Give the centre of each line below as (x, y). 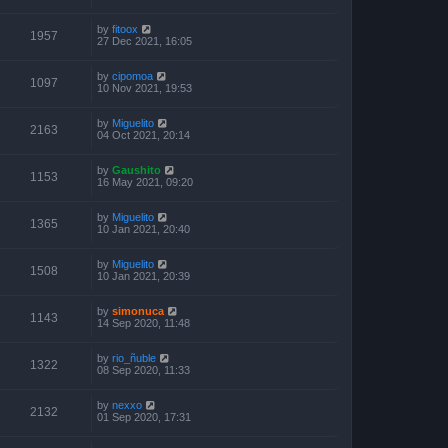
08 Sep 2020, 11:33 (143, 369)
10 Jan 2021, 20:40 (143, 228)
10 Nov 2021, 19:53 (144, 87)
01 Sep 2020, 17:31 (144, 416)
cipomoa (132, 75)
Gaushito (136, 169)
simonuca (138, 310)
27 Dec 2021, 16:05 (144, 40)
